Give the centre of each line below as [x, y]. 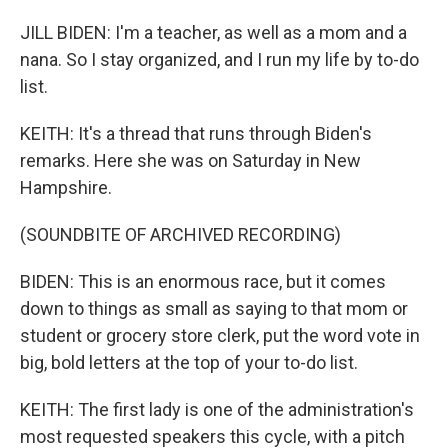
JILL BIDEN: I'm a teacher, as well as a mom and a [213, 32]
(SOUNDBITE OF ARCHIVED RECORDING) [180, 234]
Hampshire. [66, 187]
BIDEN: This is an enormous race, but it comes [203, 281]
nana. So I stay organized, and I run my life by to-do [219, 59]
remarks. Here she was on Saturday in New [190, 160]
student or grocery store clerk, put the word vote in [220, 335]
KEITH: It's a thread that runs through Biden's [196, 133]
